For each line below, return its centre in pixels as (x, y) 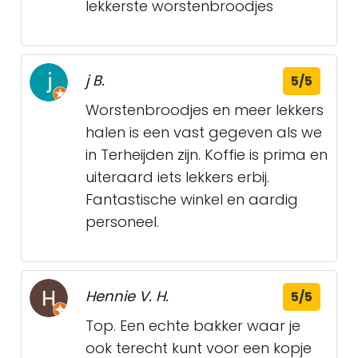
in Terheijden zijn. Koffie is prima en (207, 155)
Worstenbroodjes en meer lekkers (205, 110)
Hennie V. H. (127, 296)
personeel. (122, 222)
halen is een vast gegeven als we (204, 132)
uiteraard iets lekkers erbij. (177, 177)
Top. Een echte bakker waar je (193, 326)
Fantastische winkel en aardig (192, 199)
